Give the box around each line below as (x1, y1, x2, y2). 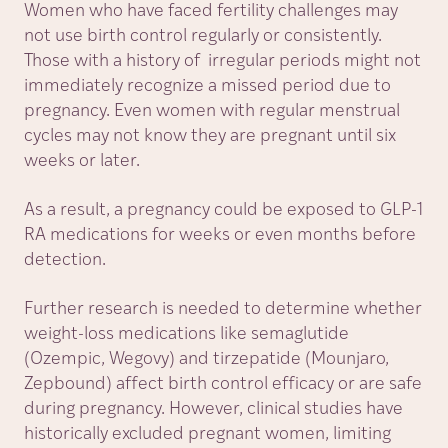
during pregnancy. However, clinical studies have (24, 400, 403, 419)
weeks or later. (24, 152, 140, 171)
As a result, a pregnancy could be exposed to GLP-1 (24, 201, 423, 220)
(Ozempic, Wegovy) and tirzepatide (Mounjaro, (24, 350, 389, 369)
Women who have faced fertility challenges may (24, 2, 398, 21)
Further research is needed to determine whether (24, 300, 422, 319)
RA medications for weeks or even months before (24, 226, 416, 245)
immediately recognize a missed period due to (24, 77, 391, 96)
